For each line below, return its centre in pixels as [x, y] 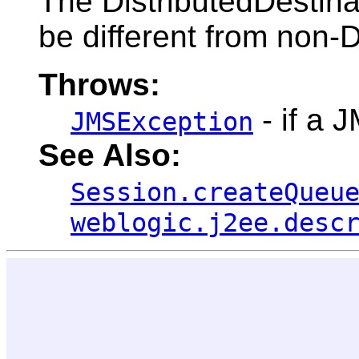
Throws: [99, 85]
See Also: [110, 155]
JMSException [162, 122]
